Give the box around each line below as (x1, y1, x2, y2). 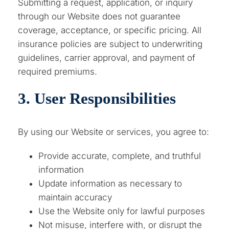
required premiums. (18, 66, 98, 77)
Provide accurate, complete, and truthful (38, 150, 201, 161)
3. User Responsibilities (18, 89, 176, 107)
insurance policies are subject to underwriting (18, 38, 203, 49)
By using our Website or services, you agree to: (18, 126, 210, 137)
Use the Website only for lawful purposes (38, 205, 205, 216)
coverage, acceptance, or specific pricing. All (18, 25, 202, 35)
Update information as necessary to (38, 178, 182, 189)
